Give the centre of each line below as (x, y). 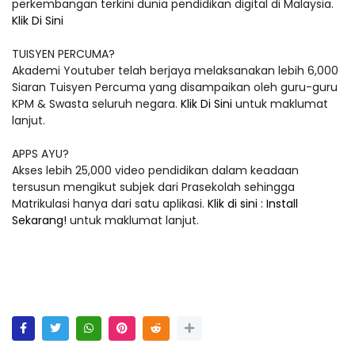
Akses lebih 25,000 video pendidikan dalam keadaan (155, 169)
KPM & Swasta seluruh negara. (96, 103)
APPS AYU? (40, 153)
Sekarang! (39, 219)
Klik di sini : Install (253, 202)
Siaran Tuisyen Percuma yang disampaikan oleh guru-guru (175, 86)
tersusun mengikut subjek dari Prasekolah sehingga (153, 186)
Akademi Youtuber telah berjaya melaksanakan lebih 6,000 (175, 69)
